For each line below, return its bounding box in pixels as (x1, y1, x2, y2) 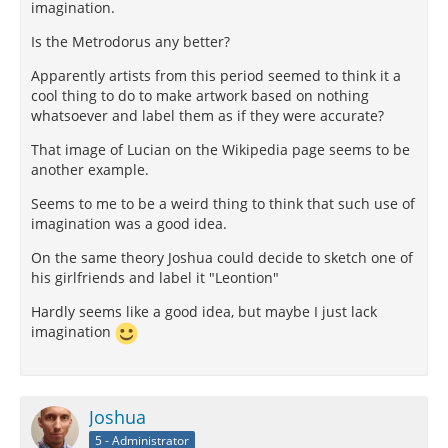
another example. (31, 160, 149, 180)
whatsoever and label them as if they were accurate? (31, 106, 384, 126)
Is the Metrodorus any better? (31, 32, 230, 52)
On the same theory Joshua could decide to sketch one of (31, 248, 413, 268)
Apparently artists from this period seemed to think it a (31, 66, 401, 86)
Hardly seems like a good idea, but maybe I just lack (31, 302, 377, 322)
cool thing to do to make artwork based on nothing (31, 86, 369, 106)
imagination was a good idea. (31, 214, 227, 234)
